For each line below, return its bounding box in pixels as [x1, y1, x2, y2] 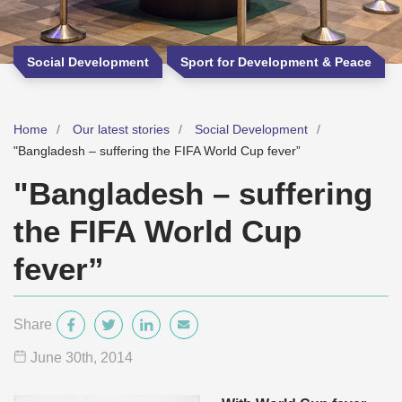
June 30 [31, 350, 82, 365]
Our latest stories [73, 122, 170, 136]
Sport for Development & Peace [180, 55, 371, 69]
